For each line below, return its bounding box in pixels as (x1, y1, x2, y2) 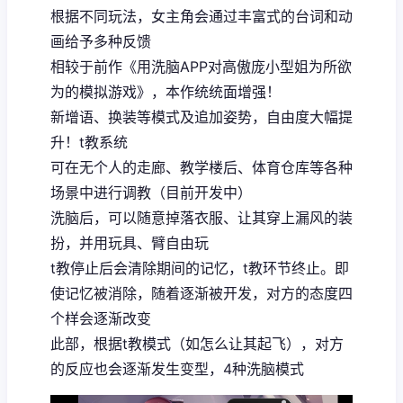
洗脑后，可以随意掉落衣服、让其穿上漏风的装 (50, 208, 353, 227)
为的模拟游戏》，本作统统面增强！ (50, 82, 281, 101)
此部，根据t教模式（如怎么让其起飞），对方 (50, 334, 344, 353)
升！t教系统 (50, 132, 128, 151)
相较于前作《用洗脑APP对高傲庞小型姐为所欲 (50, 57, 352, 76)
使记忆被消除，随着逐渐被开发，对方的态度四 (50, 283, 353, 302)
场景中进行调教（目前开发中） (50, 183, 252, 201)
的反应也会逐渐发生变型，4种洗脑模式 (50, 359, 304, 378)
